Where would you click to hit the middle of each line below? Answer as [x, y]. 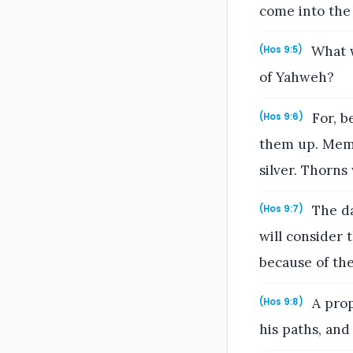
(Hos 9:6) [281, 116]
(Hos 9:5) [281, 50]
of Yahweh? [297, 78]
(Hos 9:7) [281, 209]
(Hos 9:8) [281, 301]
